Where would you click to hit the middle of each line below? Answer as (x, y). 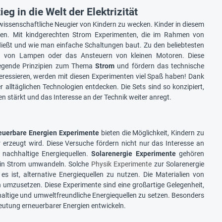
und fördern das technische (160, 66)
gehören (190, 154)
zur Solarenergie (179, 164)
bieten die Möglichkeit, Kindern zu (152, 133)
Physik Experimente (122, 164)
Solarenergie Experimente (134, 154)
